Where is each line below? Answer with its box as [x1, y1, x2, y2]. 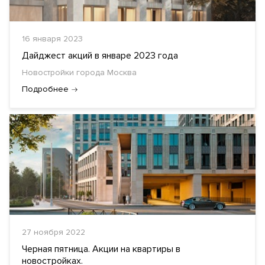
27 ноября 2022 [22, 227, 85, 237]
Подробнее [22, 84, 69, 94]
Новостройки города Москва [22, 67, 137, 77]
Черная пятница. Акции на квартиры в [22, 243, 180, 255]
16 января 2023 [22, 34, 83, 44]
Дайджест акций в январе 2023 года [22, 50, 178, 62]
